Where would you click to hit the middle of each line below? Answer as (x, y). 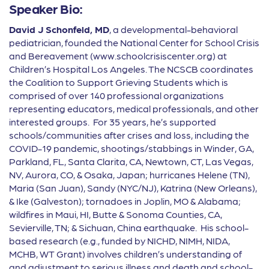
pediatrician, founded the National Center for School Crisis (134, 43)
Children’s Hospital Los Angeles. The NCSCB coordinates (131, 69)
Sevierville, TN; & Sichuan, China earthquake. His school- (129, 228)
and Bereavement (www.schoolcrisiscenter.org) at (118, 56)
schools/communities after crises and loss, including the (129, 135)
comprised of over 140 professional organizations (116, 95)
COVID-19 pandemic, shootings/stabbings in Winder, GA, (131, 148)
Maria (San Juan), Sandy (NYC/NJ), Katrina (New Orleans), (133, 188)
